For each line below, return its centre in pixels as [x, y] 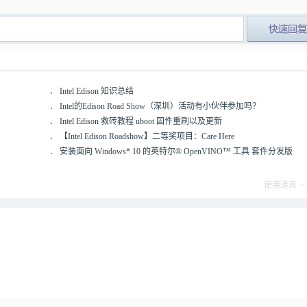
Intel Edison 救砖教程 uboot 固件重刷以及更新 [140, 121]
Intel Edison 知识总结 [96, 91]
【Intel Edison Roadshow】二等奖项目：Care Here [147, 136]
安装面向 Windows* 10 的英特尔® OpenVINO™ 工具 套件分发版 [176, 151]
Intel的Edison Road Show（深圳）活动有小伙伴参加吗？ [160, 106]
